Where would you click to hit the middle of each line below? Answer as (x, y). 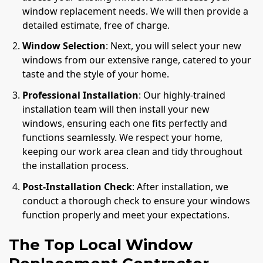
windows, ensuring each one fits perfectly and (125, 124)
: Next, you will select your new (174, 46)
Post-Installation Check (77, 186)
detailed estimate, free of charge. (96, 25)
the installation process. (76, 166)
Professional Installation (81, 95)
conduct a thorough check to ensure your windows (136, 200)
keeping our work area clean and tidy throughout (133, 152)
